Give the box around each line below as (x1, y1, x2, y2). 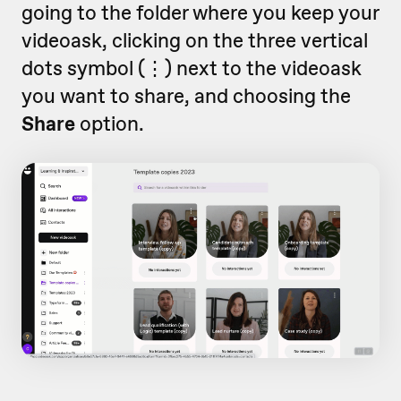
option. (75, 110, 144, 138)
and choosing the (190, 82, 351, 110)
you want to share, (21, 82, 190, 110)
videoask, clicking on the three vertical (21, 27, 368, 55)
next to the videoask (176, 55, 362, 82)
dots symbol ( (21, 55, 145, 82)
